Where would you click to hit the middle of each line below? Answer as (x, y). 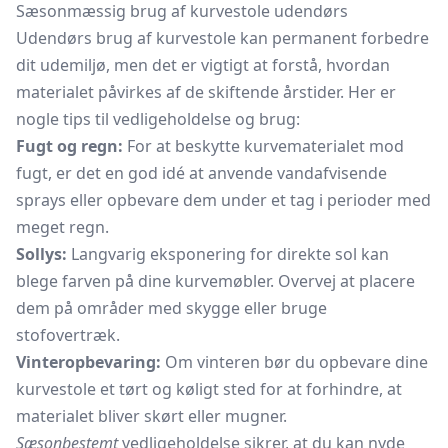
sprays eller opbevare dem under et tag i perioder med (223, 200)
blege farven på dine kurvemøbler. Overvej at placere (215, 281)
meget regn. (62, 227)
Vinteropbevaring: (88, 362)
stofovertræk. (68, 335)
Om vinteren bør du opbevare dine (294, 362)
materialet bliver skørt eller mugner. (151, 416)
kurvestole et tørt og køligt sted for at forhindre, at (209, 389)
